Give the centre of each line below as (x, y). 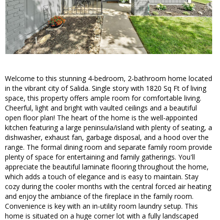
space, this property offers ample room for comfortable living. (103, 98)
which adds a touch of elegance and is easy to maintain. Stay (102, 177)
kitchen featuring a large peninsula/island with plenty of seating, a (109, 128)
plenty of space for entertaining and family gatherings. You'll (100, 157)
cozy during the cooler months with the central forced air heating (108, 187)
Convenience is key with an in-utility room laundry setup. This (101, 206)
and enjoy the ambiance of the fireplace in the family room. (99, 196)
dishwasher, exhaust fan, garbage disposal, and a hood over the (107, 137)
